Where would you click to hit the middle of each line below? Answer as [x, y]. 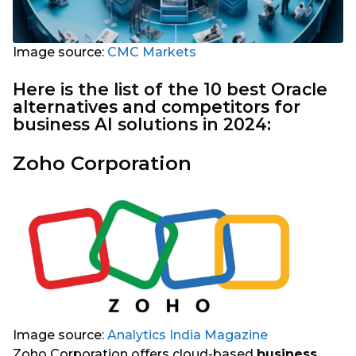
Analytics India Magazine [188, 335]
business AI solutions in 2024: [142, 125]
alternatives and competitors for [157, 107]
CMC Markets [152, 52]
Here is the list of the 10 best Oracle [170, 90]
